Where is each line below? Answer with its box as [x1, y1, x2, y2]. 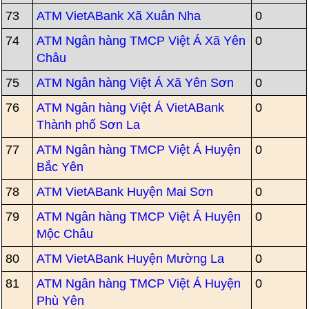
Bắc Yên [37, 160, 84, 174]
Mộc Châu [37, 227, 94, 241]
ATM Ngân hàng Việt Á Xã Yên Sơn [37, 76, 235, 90]
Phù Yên [37, 294, 85, 308]
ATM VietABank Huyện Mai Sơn [37, 185, 214, 199]
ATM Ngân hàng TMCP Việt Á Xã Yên [37, 34, 246, 48]
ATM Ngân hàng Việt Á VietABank [37, 101, 225, 114]
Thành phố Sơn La [37, 118, 141, 132]
